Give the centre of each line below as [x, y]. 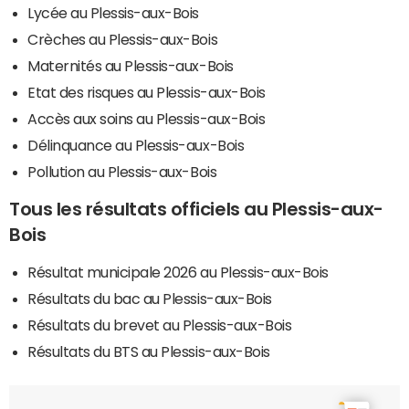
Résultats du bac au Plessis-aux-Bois [150, 298]
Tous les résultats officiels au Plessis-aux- [196, 209]
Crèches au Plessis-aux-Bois [123, 39]
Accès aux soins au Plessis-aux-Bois [147, 118]
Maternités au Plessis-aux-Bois [131, 65]
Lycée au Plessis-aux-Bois [113, 12]
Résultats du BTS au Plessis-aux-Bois [149, 351]
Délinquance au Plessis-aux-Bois [136, 145]
